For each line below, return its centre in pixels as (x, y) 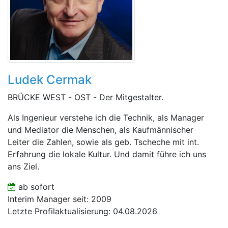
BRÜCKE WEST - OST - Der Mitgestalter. (85, 97)
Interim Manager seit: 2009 (60, 199)
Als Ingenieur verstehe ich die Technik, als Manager (106, 118)
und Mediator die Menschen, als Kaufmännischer (101, 130)
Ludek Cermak (50, 80)
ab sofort (35, 187)
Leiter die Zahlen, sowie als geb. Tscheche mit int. (103, 142)
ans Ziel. (23, 166)
